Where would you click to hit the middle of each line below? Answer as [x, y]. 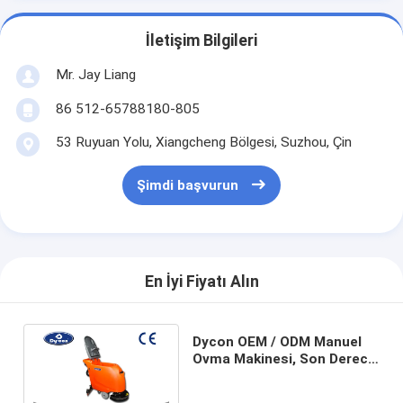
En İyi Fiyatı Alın [201, 282]
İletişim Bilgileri [201, 41]
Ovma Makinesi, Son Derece [285, 358]
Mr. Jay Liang [95, 74]
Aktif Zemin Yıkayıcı [259, 376]
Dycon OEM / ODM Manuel [278, 341]
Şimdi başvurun [187, 186]
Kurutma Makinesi [253, 393]
